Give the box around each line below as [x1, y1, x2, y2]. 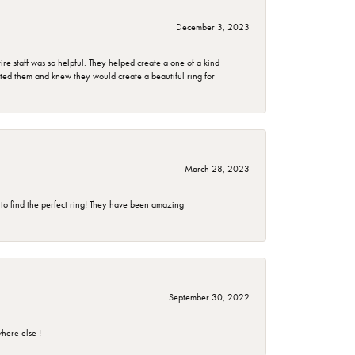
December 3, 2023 [176, 21, 250, 33]
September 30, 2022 [169, 292, 250, 303]
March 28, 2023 [185, 163, 250, 175]
